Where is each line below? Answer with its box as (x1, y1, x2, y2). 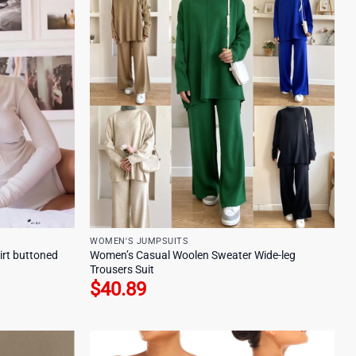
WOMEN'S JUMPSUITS (90, 236, 189, 247)
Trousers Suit (90, 262, 155, 277)
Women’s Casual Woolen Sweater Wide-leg (90, 248, 296, 262)
